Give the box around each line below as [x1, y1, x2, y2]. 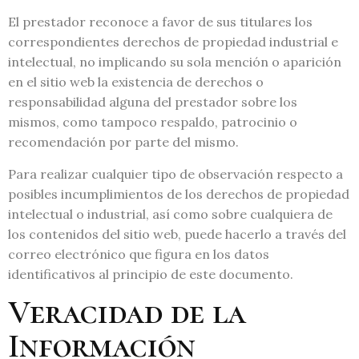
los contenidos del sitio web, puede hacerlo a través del [8, 225, 346, 242]
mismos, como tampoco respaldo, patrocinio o [8, 114, 297, 131]
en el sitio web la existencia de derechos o [8, 74, 264, 91]
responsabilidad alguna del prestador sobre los [8, 94, 297, 111]
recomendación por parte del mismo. [8, 134, 239, 151]
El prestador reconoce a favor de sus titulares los [8, 14, 313, 30]
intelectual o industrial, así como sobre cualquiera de [8, 205, 333, 222]
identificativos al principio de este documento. [8, 265, 293, 282]
